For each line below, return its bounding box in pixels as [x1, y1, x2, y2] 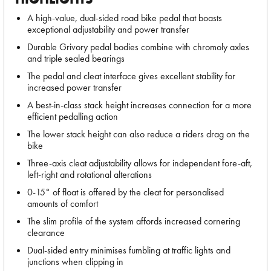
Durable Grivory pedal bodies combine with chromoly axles [27, 41, 249, 53]
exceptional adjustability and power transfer [27, 23, 189, 36]
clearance [27, 226, 65, 239]
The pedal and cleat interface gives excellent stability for [27, 70, 235, 82]
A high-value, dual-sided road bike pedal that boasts [27, 11, 222, 24]
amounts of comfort [27, 197, 98, 210]
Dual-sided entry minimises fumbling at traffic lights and [27, 244, 230, 256]
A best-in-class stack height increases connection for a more [27, 99, 252, 111]
